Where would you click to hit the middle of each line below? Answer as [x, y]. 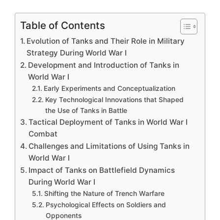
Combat [43, 134]
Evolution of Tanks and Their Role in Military [106, 41]
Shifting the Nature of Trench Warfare [104, 193]
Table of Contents [63, 25]
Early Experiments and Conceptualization [109, 88]
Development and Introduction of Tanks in [104, 65]
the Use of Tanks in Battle [86, 110]
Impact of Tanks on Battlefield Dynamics [102, 170]
